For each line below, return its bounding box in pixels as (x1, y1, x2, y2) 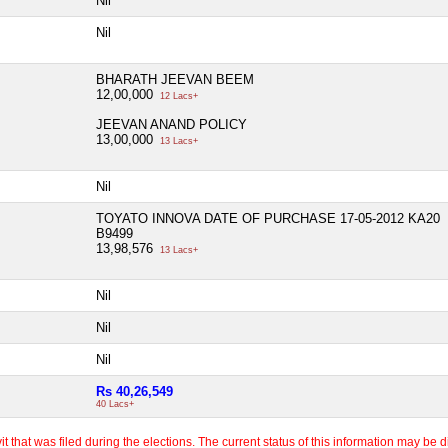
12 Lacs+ (157, 90, 198, 101)
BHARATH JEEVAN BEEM (96, 71, 254, 87)
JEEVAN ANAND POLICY (96, 116, 247, 132)
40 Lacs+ (96, 398, 134, 409)
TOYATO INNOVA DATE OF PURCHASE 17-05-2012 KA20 (96, 210, 440, 226)
